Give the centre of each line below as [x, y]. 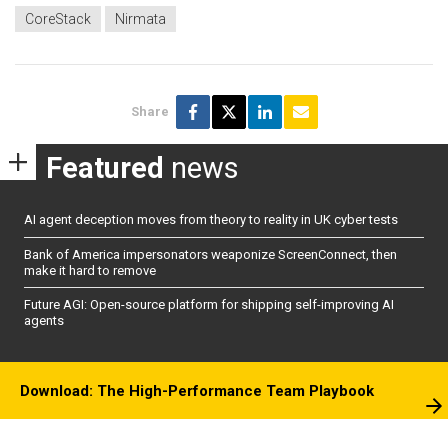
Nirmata [140, 18]
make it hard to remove [90, 270]
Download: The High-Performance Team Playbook [197, 390]
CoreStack [58, 18]
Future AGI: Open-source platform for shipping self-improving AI [209, 304]
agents [44, 320]
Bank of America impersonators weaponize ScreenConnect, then [210, 254]
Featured [105, 167]
